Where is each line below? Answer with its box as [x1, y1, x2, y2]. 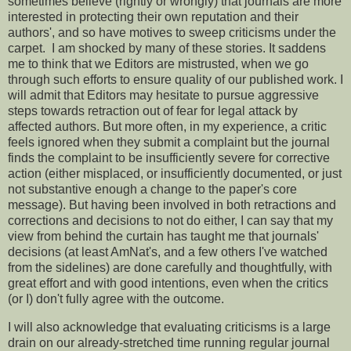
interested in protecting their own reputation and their [8, 10, 299, 24]
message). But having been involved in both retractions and [8, 198, 336, 212]
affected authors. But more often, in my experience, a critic [8, 120, 327, 134]
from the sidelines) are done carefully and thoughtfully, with [8, 261, 332, 275]
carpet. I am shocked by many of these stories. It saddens [8, 42, 326, 56]
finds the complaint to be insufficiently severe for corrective [8, 151, 330, 165]
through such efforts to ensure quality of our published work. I [8, 73, 343, 87]
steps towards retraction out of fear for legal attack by [8, 104, 298, 118]
